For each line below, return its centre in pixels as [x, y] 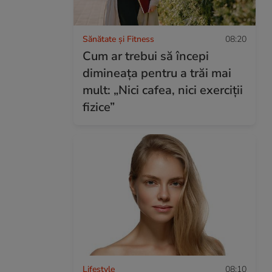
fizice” [99, 107]
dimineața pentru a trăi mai [157, 73]
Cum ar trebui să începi [146, 56]
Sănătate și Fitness [118, 39]
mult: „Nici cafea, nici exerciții [163, 90]
